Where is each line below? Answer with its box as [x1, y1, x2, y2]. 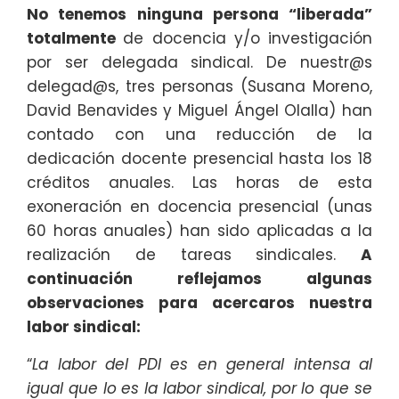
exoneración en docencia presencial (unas [27, 196, 372, 218]
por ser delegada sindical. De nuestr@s [27, 52, 372, 74]
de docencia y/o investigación [123, 28, 372, 50]
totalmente [27, 28, 124, 50]
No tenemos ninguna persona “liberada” [27, 4, 372, 26]
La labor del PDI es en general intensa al [32, 354, 372, 376]
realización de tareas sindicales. [27, 244, 361, 266]
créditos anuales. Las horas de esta [27, 172, 372, 194]
